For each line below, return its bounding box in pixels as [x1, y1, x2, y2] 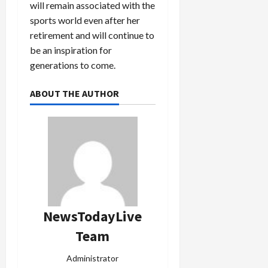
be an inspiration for [30, 44, 112, 56]
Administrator [66, 252, 119, 263]
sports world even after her [30, 14, 140, 26]
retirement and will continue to [30, 29, 154, 41]
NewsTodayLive [43, 206, 142, 226]
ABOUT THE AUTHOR [30, 87, 119, 99]
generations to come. [30, 59, 115, 71]
